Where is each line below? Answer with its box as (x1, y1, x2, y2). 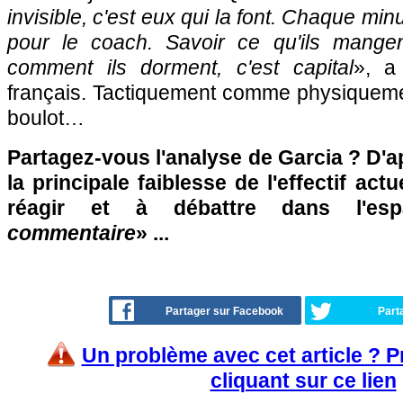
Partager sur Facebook (166, 305, 283, 318)
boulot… (7, 106, 85, 130)
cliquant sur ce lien (210, 369, 397, 392)
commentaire (7, 221, 136, 245)
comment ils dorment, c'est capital (7, 56, 354, 79)
